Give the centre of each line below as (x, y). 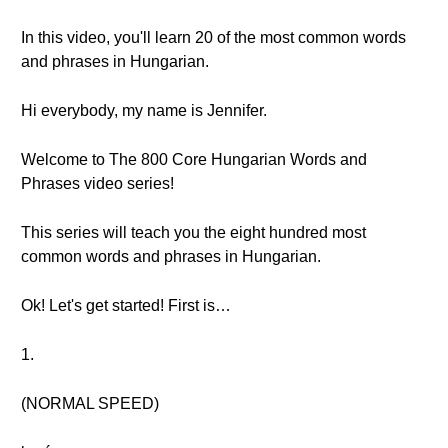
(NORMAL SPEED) (90, 403)
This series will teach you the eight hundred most (193, 232)
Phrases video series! (97, 183)
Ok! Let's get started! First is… (126, 305)
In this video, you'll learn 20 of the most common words (213, 37)
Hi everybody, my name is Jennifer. (144, 110)
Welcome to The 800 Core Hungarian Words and (194, 159)
